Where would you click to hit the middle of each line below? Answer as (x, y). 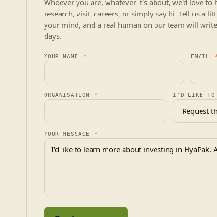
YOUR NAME (63, 56)
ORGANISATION (69, 95)
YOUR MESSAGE (69, 134)
